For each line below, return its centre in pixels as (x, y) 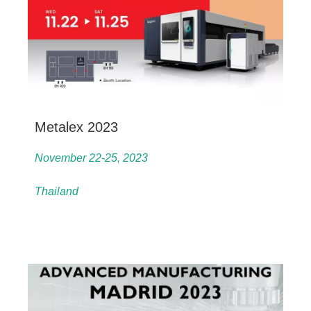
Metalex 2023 (76, 127)
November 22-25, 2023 (91, 158)
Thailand (57, 192)
